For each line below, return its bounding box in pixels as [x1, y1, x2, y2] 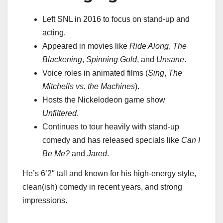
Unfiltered [42, 109, 77, 118]
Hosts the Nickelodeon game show [42, 96, 165, 105]
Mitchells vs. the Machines [42, 82, 135, 91]
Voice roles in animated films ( [42, 69, 148, 78]
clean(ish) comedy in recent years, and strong [22, 183, 182, 192]
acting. [42, 28, 66, 37]
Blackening [42, 55, 82, 64]
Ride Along [129, 42, 169, 51]
